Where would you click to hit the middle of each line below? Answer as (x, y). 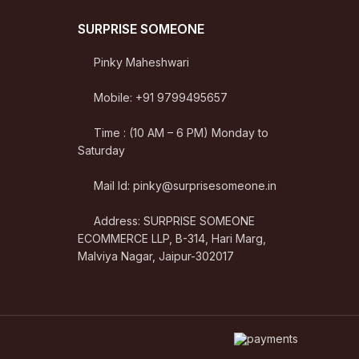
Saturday (101, 150)
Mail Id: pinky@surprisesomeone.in (185, 186)
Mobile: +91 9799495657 (160, 97)
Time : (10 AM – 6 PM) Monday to (181, 133)
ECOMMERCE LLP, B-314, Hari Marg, (171, 238)
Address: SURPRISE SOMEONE (174, 221)
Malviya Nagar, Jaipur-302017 (155, 256)
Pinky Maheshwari (141, 62)
